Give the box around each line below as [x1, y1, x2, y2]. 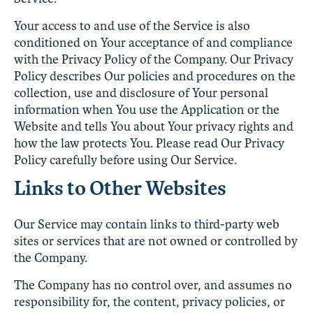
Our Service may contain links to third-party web [14, 216, 279, 232]
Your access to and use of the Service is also [14, 17, 250, 34]
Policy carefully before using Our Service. [14, 152, 237, 168]
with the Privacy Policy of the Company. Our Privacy [14, 51, 293, 67]
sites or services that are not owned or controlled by [14, 233, 298, 249]
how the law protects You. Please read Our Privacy [14, 135, 284, 151]
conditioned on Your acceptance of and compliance [14, 34, 293, 50]
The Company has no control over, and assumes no [14, 277, 292, 293]
